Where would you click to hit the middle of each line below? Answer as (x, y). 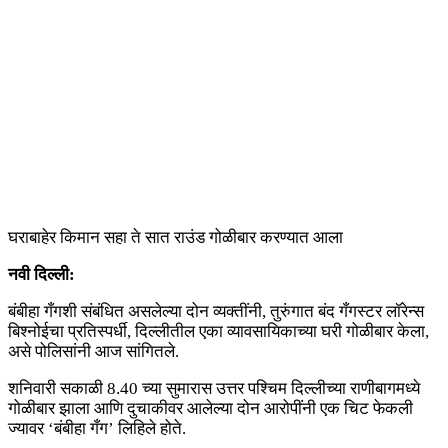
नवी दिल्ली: (41, 275)
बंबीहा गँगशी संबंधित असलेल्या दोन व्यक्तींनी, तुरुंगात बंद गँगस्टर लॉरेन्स (216, 312)
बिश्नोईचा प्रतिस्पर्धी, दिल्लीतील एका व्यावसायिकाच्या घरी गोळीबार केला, (218, 332)
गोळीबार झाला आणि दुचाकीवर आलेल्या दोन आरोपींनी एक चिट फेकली (210, 409)
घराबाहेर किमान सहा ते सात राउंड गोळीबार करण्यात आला (175, 238)
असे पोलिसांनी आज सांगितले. (93, 352)
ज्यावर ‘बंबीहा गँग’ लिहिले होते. (97, 429)
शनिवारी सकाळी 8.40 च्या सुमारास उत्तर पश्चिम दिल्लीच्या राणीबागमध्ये (214, 389)
